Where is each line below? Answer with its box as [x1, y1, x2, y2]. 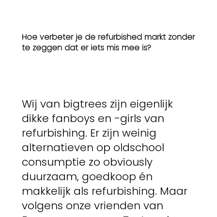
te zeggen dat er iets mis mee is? [21, 42, 151, 54]
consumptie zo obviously [21, 154, 153, 170]
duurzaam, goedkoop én [21, 169, 153, 184]
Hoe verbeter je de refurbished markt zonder [21, 31, 195, 43]
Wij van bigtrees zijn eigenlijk [21, 96, 173, 111]
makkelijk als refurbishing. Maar [21, 183, 187, 199]
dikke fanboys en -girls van [21, 110, 164, 126]
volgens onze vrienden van [21, 198, 163, 213]
